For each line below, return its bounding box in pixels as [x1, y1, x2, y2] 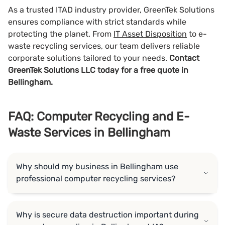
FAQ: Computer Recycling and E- [8, 109, 190, 124]
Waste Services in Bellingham [8, 125, 170, 140]
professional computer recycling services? [16, 173, 176, 183]
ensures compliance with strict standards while [8, 17, 186, 27]
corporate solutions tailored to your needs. [8, 53, 169, 63]
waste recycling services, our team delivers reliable [8, 41, 200, 51]
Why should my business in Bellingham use [16, 161, 178, 171]
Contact [169, 53, 199, 63]
